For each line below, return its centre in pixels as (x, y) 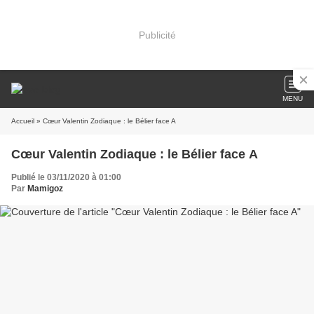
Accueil (23, 121)
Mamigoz (45, 189)
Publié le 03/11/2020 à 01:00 (66, 177)
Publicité (157, 35)
